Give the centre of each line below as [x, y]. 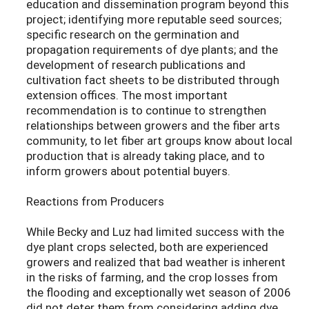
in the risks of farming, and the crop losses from [152, 277]
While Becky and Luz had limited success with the [155, 232]
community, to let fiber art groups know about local [159, 141]
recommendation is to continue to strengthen [146, 110]
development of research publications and [136, 65]
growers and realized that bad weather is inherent [156, 262]
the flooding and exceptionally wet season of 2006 [159, 292]
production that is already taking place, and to [146, 156]
